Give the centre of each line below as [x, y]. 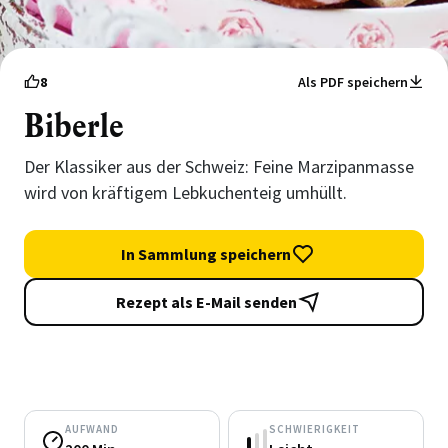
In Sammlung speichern [206, 254]
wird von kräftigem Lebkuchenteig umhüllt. [185, 192]
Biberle [74, 126]
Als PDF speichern [353, 82]
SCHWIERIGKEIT [314, 429]
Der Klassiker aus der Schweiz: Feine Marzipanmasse [219, 166]
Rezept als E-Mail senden [206, 302]
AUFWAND [92, 429]
